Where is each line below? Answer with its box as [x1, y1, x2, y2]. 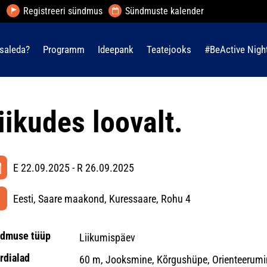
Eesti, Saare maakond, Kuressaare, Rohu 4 [13, 193, 191, 205]
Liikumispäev [79, 231, 135, 244]
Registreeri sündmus [23, 5, 103, 17]
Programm [43, 44, 85, 55]
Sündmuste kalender [125, 5, 204, 17]
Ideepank [98, 44, 133, 55]
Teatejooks [147, 44, 191, 55]
